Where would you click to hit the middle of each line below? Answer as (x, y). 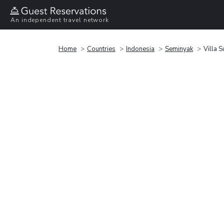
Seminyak (179, 49)
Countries (101, 49)
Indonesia (140, 49)
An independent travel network (60, 20)
